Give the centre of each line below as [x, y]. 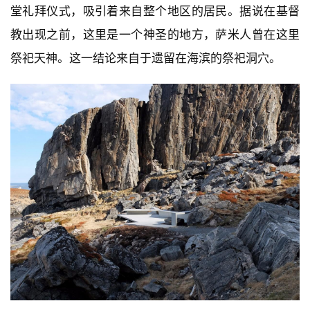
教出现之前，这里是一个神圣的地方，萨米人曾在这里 [155, 34]
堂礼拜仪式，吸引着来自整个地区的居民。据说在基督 [155, 11]
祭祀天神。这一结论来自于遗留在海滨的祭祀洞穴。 [146, 58]
